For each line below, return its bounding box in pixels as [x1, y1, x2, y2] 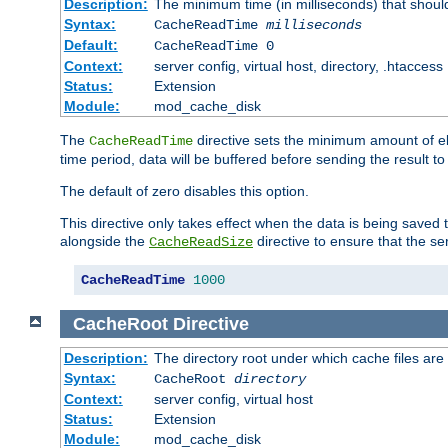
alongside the [60, 232, 149, 249]
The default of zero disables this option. [60, 182, 309, 199]
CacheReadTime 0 [153, 37, 274, 54]
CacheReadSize [149, 233, 253, 250]
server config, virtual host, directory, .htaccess [153, 57, 443, 74]
